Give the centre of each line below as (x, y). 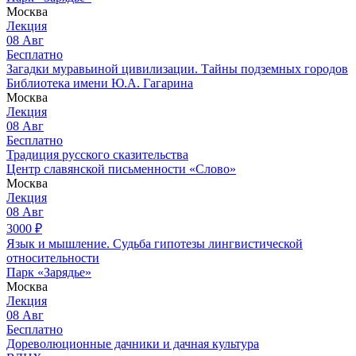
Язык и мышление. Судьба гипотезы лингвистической (155, 244)
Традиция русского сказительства (97, 155)
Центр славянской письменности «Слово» (121, 169)
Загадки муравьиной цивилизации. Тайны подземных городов (177, 69)
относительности (53, 258)
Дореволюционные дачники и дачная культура (133, 344)
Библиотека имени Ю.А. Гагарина (100, 83)
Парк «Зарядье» (49, 273)
